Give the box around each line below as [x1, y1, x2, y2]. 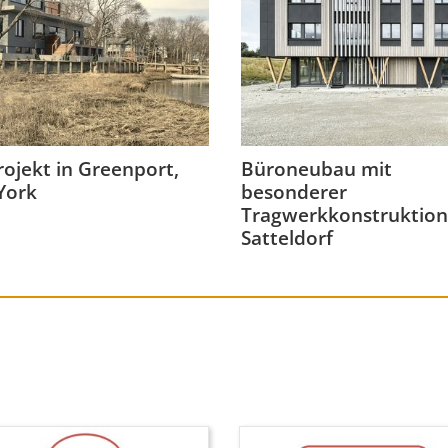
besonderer [241, 179, 347, 206]
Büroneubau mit [241, 156, 392, 183]
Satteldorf [241, 225, 333, 252]
